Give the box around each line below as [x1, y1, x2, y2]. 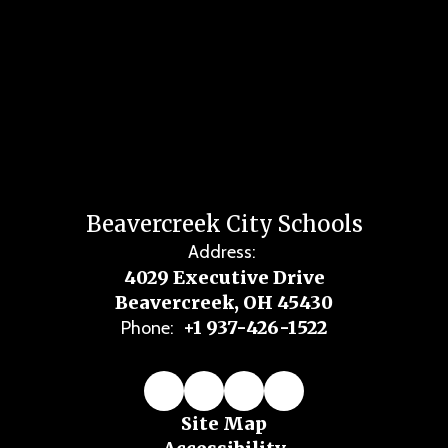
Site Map [181, 412, 267, 435]
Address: [187, 241, 256, 263]
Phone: [121, 317, 174, 339]
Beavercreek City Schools [85, 210, 363, 238]
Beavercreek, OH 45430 [115, 291, 333, 314]
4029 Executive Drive [123, 266, 325, 289]
